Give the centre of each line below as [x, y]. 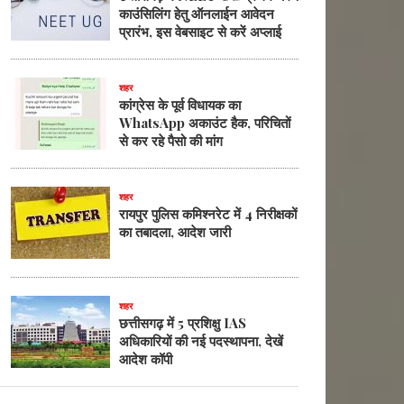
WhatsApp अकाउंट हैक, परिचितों [205, 123]
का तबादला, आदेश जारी [175, 232]
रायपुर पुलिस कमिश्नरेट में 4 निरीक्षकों [208, 214]
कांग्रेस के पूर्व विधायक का [180, 105]
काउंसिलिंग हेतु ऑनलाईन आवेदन [197, 14]
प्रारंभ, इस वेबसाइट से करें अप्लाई [200, 32]
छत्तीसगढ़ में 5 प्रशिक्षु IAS [183, 323]
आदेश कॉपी [146, 359]
